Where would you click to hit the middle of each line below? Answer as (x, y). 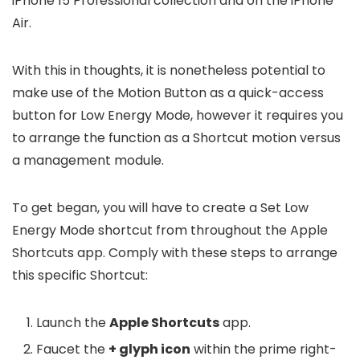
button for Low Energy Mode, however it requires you (178, 116)
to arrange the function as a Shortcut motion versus (176, 138)
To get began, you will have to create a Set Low (160, 208)
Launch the (73, 323)
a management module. (88, 161)
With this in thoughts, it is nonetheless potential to (169, 71)
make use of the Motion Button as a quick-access (168, 93)
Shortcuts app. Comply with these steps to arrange (175, 253)
